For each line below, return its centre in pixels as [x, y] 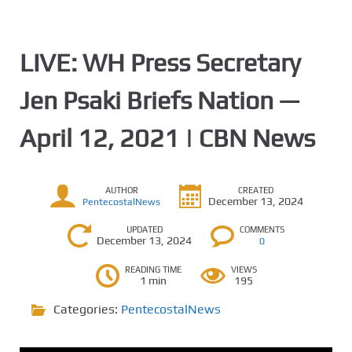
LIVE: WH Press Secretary [160, 62]
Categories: [87, 309]
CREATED [256, 190]
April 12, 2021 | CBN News [167, 138]
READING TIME [153, 269]
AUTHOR [121, 190]
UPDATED [144, 229]
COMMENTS [262, 229]
